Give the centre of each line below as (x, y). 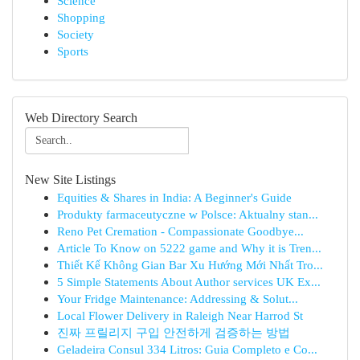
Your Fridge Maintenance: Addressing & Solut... (178, 299)
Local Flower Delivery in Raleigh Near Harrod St (180, 315)
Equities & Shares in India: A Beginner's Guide (174, 197)
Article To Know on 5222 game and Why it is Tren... (189, 248)
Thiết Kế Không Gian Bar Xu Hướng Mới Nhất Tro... (190, 265)
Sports (73, 51)
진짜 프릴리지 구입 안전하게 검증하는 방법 (174, 332)
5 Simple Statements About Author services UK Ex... (189, 282)
